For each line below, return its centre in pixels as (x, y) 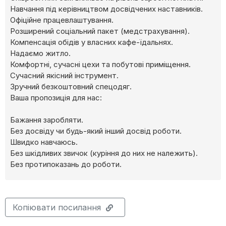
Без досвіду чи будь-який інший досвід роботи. (96, 131)
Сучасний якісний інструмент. (64, 76)
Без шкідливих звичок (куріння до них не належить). (104, 153)
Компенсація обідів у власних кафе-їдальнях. (92, 42)
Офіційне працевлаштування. (62, 20)
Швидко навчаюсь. (44, 142)
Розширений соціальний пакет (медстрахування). (100, 31)
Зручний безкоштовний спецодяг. (71, 87)
